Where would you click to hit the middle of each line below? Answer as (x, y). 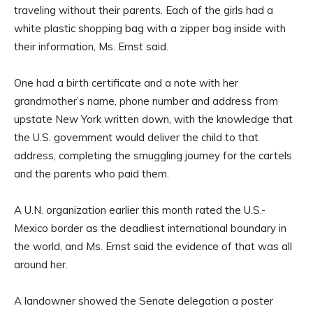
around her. (41, 265)
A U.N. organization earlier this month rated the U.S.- (140, 210)
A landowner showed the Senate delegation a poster (144, 301)
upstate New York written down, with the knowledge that (153, 119)
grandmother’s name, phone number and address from (146, 101)
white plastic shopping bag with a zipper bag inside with (150, 29)
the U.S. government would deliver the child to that (136, 138)
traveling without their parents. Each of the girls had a (144, 10)
